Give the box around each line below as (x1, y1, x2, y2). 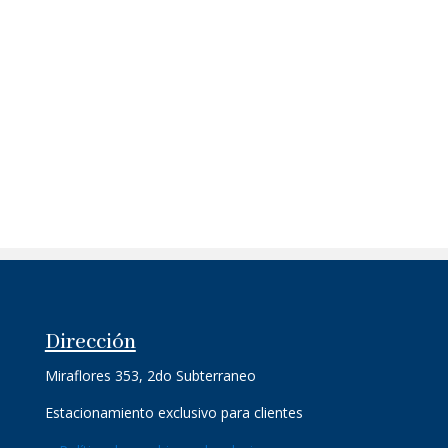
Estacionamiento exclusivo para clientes (44, 403, 303, 423)
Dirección (44, 329, 136, 357)
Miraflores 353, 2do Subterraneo (44, 366, 256, 386)
